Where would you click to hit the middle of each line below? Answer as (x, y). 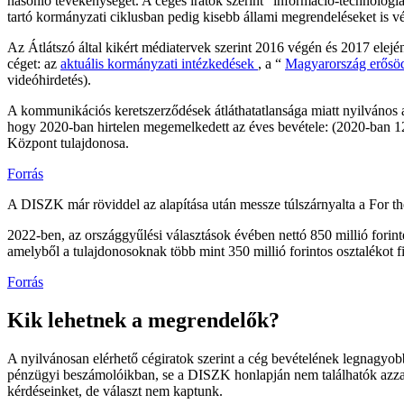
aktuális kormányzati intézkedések (159, 64)
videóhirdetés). (49, 80)
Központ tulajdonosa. (68, 143)
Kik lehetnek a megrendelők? (143, 320)
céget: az (34, 64)
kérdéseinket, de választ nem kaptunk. (115, 390)
